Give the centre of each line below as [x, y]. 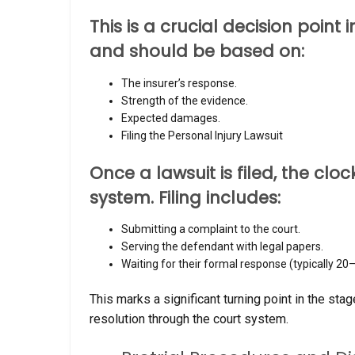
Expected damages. [171, 118]
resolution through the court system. [189, 319]
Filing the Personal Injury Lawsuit [202, 135]
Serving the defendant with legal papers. [222, 247]
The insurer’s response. [179, 83]
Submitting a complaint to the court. [211, 229]
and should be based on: [197, 52]
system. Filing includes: [185, 197]
